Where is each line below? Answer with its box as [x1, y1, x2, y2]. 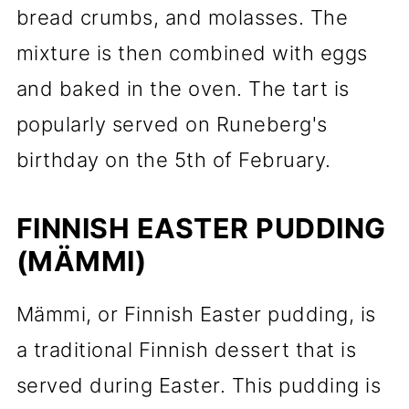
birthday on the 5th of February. [16, 148, 331, 172]
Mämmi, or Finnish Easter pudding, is [16, 302, 376, 326]
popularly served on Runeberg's [16, 112, 328, 136]
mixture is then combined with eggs [16, 41, 368, 65]
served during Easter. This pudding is [16, 373, 382, 397]
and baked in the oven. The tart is [16, 77, 350, 100]
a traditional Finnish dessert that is [16, 338, 357, 362]
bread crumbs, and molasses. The [16, 5, 349, 29]
